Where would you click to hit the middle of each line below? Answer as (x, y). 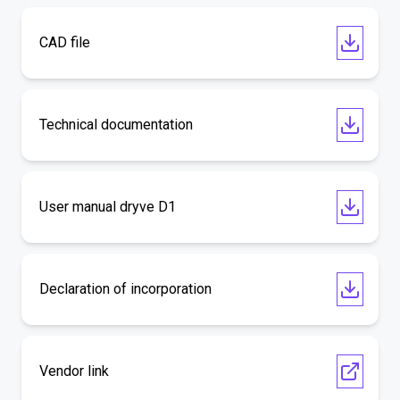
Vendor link (74, 371)
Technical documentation (116, 125)
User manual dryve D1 (108, 207)
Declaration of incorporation (125, 289)
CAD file (65, 42)
